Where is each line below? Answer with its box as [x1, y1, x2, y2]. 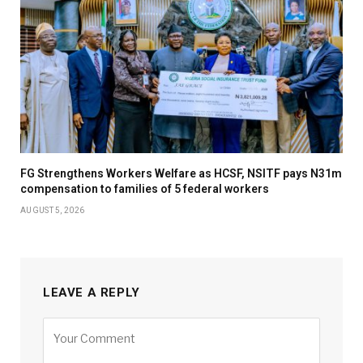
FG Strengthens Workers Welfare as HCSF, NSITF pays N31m [20, 167, 342, 181]
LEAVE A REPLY [43, 285, 140, 301]
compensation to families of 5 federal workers [20, 182, 269, 196]
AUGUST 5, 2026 [20, 206, 85, 216]
